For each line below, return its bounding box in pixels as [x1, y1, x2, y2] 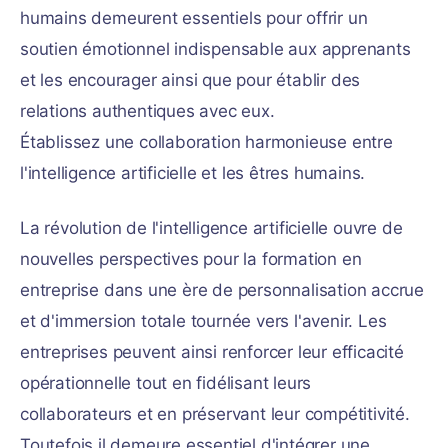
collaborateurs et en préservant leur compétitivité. [20, 404, 410, 424]
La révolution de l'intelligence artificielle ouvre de [20, 218, 403, 238]
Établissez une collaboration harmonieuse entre [20, 132, 393, 152]
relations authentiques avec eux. [20, 101, 275, 121]
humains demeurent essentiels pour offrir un [20, 8, 368, 28]
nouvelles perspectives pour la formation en [20, 249, 362, 269]
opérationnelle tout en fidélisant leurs [20, 373, 312, 393]
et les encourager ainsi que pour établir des [20, 70, 361, 90]
